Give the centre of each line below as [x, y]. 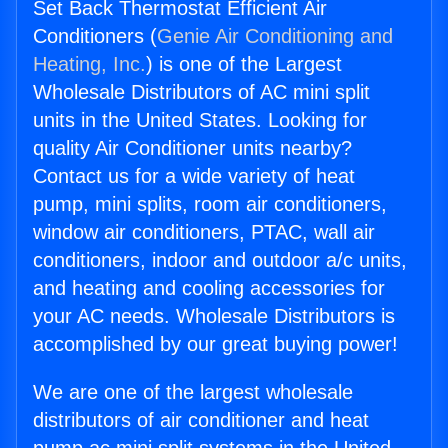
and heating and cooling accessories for [209, 288]
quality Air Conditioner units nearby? [192, 148]
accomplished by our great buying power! [215, 344]
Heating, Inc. [89, 64]
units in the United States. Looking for [200, 120]
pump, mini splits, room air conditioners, [210, 204]
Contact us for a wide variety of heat [194, 176]
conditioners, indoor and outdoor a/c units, [220, 260]
